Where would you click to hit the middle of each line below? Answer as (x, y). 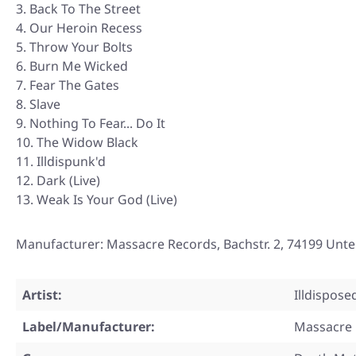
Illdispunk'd (71, 162)
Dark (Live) (68, 181)
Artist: (42, 295)
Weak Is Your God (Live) (107, 200)
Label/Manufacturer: (89, 327)
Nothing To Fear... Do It (97, 124)
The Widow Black (87, 143)
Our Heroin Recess (86, 28)
